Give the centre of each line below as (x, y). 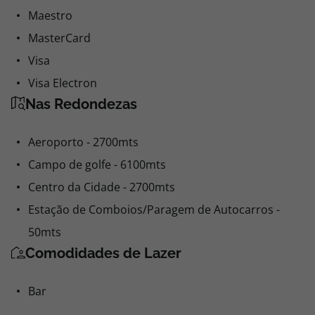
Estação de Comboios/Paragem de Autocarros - (154, 210)
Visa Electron (63, 83)
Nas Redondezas (81, 104)
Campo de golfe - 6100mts (97, 165)
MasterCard (59, 38)
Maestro (50, 15)
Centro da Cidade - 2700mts (102, 187)
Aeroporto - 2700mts (83, 142)
